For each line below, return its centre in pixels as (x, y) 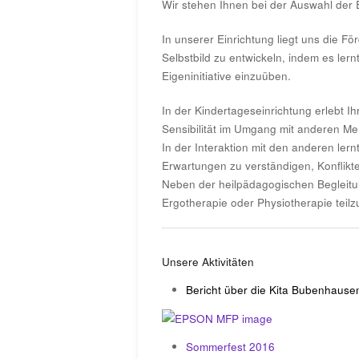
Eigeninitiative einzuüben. (226, 76)
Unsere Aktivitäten (208, 262)
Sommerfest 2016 (230, 347)
